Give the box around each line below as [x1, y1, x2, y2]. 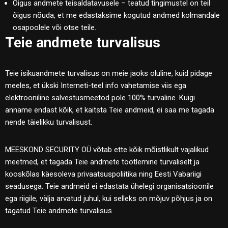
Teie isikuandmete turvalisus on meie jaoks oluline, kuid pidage [5, 68, 212, 78]
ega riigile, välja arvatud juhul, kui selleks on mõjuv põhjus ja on [5, 193, 212, 203]
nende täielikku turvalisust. [5, 117, 92, 127]
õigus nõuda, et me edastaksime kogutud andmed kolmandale [13, 10, 220, 20]
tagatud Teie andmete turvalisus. [5, 206, 113, 215]
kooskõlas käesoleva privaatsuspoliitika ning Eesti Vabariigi [5, 169, 202, 179]
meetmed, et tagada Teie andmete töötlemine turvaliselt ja [5, 157, 199, 166]
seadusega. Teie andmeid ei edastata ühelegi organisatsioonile [5, 181, 214, 191]
